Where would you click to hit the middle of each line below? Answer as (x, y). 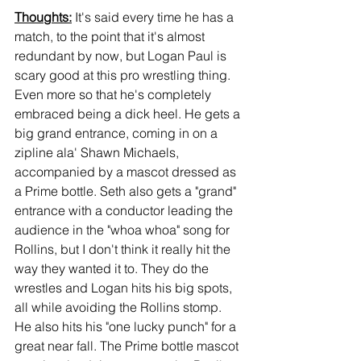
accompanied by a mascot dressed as (127, 172)
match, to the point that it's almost (111, 37)
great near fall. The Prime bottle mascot (128, 346)
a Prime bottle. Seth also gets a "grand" (127, 191)
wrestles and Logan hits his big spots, (125, 288)
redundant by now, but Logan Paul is (122, 56)
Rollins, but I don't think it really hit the (124, 249)
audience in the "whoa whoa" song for (124, 230)
